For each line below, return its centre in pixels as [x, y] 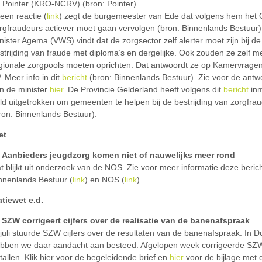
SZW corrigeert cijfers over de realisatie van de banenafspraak [126, 220]
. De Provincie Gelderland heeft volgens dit [143, 89]
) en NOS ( [105, 180]
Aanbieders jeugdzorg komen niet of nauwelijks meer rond [118, 155]
